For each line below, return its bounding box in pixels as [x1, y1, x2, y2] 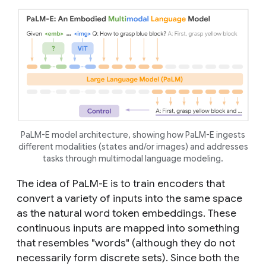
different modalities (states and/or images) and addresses [18, 141, 248, 152]
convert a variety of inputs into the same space [17, 191, 242, 205]
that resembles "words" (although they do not [17, 236, 235, 249]
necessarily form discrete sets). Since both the [17, 251, 239, 264]
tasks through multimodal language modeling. [43, 153, 223, 164]
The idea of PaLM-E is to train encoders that [17, 176, 225, 190]
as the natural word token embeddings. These [17, 206, 236, 220]
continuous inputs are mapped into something [17, 221, 239, 235]
